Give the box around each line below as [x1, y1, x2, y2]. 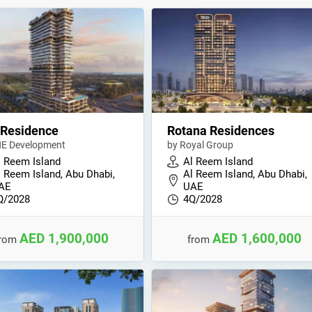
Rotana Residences [167, 123, 275, 138]
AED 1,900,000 [19, 231, 109, 247]
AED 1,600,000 [212, 231, 302, 247]
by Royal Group [167, 139, 234, 150]
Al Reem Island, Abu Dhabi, [183, 168, 308, 180]
